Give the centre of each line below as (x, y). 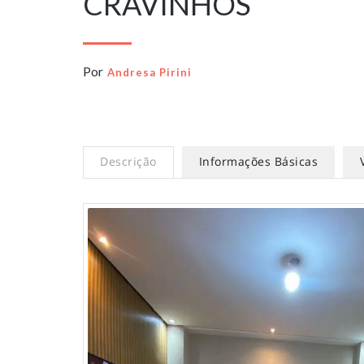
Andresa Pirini (149, 72)
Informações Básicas (258, 161)
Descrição (128, 161)
